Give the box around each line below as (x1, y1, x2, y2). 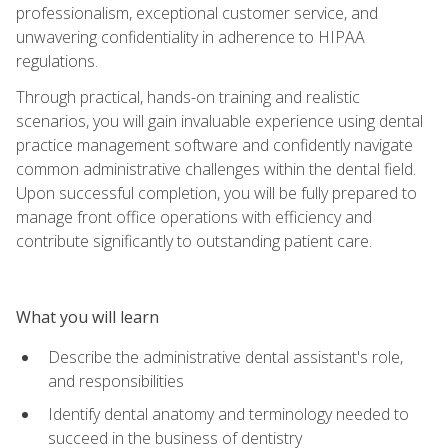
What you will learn (16, 305, 159, 328)
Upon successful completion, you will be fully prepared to (16, 181, 417, 204)
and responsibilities (48, 369, 184, 392)
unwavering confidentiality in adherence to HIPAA (16, 25, 365, 48)
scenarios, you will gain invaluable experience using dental (16, 109, 423, 132)
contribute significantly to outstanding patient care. (16, 229, 372, 252)
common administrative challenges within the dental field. (16, 157, 416, 180)
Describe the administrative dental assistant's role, (48, 345, 403, 368)
